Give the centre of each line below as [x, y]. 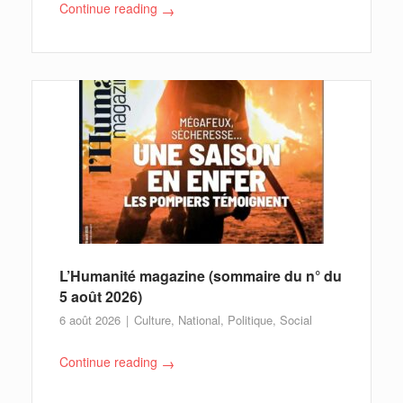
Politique [250, 319]
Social [296, 319]
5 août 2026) [101, 296]
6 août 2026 [92, 319]
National [199, 319]
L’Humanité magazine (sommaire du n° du [201, 275]
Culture [152, 319]
